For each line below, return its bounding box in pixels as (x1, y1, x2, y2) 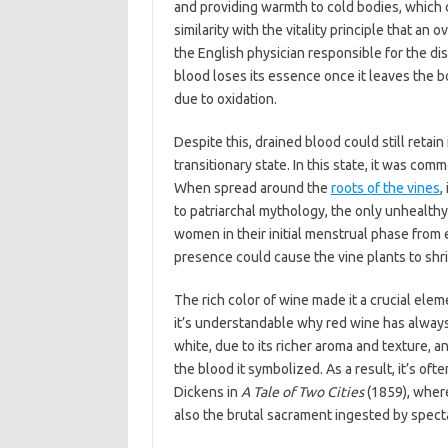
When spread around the (173, 180, 331, 196)
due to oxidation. (173, 91, 277, 107)
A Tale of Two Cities (240, 384, 364, 400)
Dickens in (173, 384, 241, 400)
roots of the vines (330, 180, 440, 196)
